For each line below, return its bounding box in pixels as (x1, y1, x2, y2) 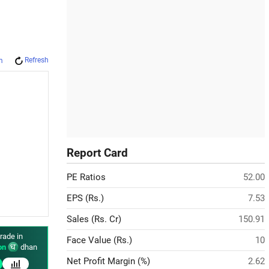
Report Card (67, 147, 128, 160)
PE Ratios (67, 172, 106, 183)
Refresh (25, 56, 49, 64)
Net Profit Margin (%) (67, 256, 150, 267)
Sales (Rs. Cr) (67, 214, 121, 225)
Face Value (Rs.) (67, 235, 132, 246)
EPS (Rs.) (67, 193, 104, 204)
